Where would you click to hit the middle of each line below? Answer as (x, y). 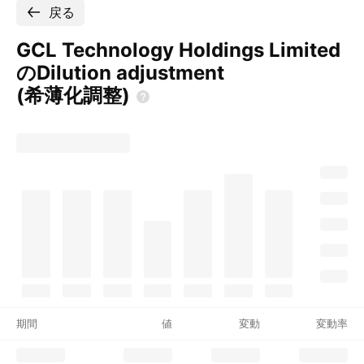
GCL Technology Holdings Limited (178, 50)
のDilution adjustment (120, 73)
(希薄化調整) (73, 95)
